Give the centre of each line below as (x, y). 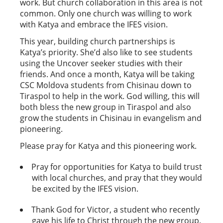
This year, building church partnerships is (98, 41)
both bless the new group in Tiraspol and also (106, 107)
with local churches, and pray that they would (117, 177)
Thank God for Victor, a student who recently (115, 209)
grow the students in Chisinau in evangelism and (111, 118)
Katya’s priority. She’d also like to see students (106, 52)
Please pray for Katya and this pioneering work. (108, 146)
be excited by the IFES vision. (85, 188)
